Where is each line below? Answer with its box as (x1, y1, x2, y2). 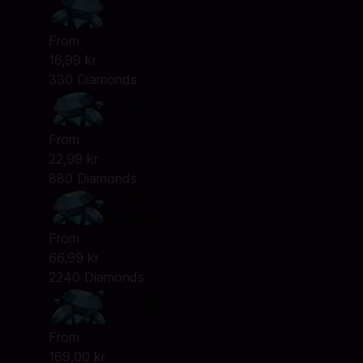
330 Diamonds (48, 71, 137, 88)
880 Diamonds (48, 170, 137, 186)
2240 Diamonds (48, 269, 144, 285)
